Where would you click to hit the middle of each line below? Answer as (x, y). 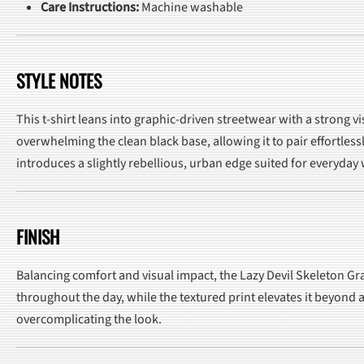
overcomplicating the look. (89, 319)
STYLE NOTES (59, 80)
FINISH (38, 236)
